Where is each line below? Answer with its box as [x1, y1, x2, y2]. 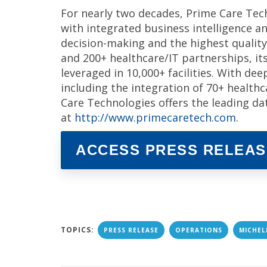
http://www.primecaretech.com [74, 110, 236, 125]
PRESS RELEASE [104, 226, 159, 234]
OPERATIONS [175, 226, 222, 234]
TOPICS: [61, 225, 97, 235]
